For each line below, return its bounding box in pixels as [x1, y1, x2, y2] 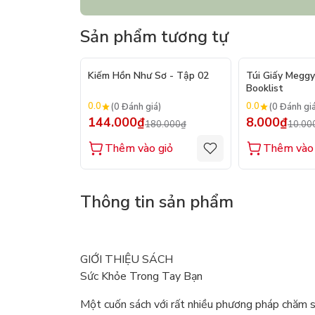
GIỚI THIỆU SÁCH [80, 252, 173, 268]
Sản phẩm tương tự [80, 25, 229, 49]
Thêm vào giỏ [105, 141, 173, 157]
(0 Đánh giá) [110, 100, 162, 113]
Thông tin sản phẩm [80, 191, 233, 214]
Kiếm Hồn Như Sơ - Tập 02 [88, 69, 209, 83]
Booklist [246, 82, 283, 96]
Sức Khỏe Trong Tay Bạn [80, 269, 202, 285]
